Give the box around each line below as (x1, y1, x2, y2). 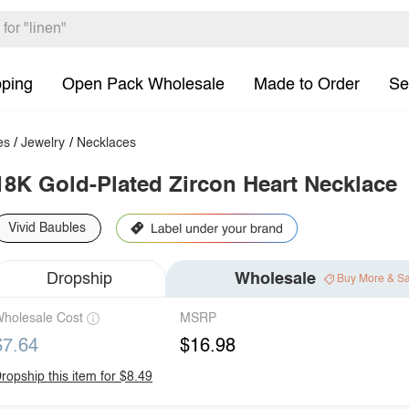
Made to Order (254, 76, 360, 93)
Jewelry (21, 137, 66, 150)
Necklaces (76, 137, 136, 150)
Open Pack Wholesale (62, 76, 225, 93)
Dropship (47, 270, 112, 288)
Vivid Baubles (8, 222, 86, 235)
